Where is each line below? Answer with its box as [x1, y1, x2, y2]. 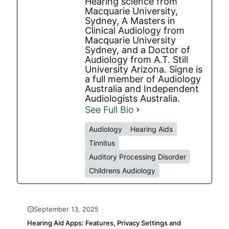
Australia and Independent [85, 83, 199, 94]
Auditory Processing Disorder [89, 152, 186, 161]
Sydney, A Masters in [85, 15, 175, 26]
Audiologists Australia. [85, 93, 180, 104]
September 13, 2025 [34, 205, 99, 213]
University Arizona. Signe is [85, 64, 202, 75]
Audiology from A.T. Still [85, 54, 188, 65]
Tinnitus [89, 139, 115, 147]
